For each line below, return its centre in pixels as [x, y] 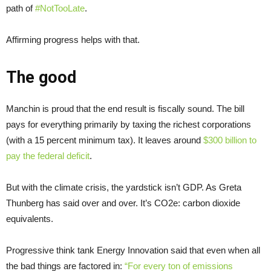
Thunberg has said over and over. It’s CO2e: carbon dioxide [123, 203]
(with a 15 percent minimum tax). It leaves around [105, 140]
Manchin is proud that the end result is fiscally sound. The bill [125, 108]
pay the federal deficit [48, 155]
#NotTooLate [60, 8]
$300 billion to [230, 140]
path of [21, 8]
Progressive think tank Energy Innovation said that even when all [133, 250]
